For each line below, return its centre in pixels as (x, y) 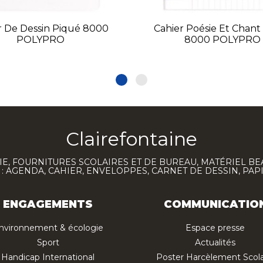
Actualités (215, 243)
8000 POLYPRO (223, 40)
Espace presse (215, 228)
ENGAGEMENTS (48, 205)
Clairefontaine (131, 139)
